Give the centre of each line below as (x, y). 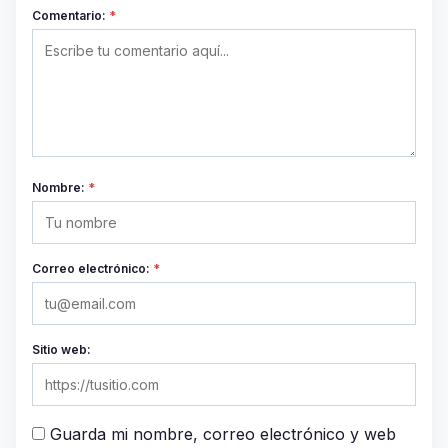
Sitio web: (61, 349)
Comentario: (70, 15)
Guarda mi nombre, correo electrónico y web (223, 433)
